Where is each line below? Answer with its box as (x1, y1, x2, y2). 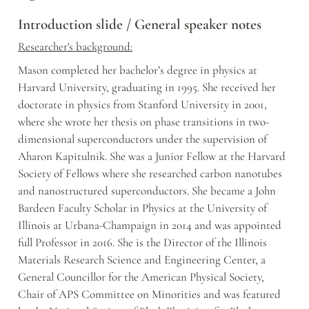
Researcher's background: (18, 39, 132, 54)
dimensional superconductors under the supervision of (18, 132, 267, 147)
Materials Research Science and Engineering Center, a (18, 252, 266, 268)
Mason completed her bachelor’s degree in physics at (18, 63, 257, 78)
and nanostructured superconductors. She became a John (18, 183, 276, 199)
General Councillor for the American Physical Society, (18, 270, 264, 285)
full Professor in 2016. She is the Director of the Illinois (18, 235, 267, 250)
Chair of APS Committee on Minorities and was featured (18, 287, 281, 302)
